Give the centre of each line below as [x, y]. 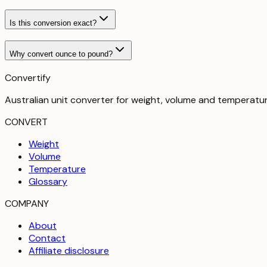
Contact [47, 238]
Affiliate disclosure [69, 250]
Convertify [28, 77]
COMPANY [27, 203]
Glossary [48, 181]
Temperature [57, 169]
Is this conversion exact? [53, 23]
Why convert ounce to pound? [61, 54]
